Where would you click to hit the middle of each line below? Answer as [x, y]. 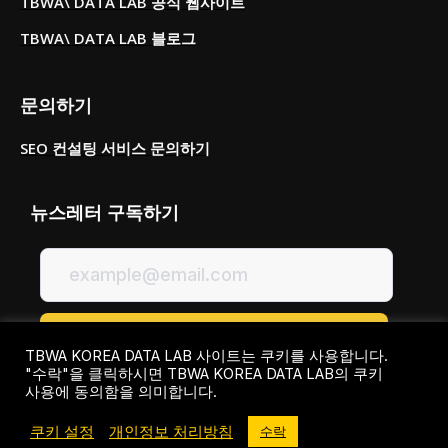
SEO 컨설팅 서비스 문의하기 [115, 147]
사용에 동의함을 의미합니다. [121, 392]
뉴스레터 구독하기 [104, 211]
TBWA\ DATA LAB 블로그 [108, 37]
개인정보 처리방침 [171, 431]
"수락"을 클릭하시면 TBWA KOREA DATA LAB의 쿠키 [204, 374]
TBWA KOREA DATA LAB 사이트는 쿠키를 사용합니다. [206, 356]
